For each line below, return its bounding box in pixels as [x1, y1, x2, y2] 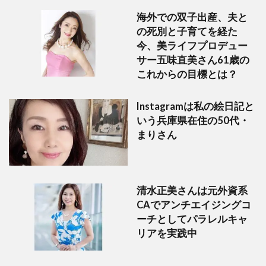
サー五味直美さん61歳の [137, 53, 249, 66]
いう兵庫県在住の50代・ [137, 114, 249, 126]
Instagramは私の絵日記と [137, 100, 254, 112]
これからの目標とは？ [137, 68, 237, 80]
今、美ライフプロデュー [137, 39, 248, 52]
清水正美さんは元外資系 [137, 185, 248, 197]
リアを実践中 [137, 227, 197, 240]
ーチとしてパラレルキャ [137, 213, 248, 226]
